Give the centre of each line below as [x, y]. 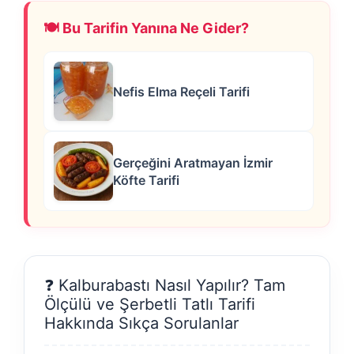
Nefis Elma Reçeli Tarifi [181, 91]
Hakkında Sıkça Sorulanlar [141, 324]
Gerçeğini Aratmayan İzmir [193, 162]
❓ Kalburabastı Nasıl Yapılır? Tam [165, 286]
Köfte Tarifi [146, 180]
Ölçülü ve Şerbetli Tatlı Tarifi [150, 305]
